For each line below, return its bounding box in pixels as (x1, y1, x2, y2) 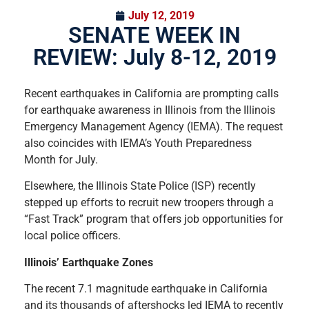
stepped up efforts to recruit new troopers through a (24, 196, 274, 210)
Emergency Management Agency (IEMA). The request (24, 120, 283, 133)
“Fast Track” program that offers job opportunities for (24, 212, 283, 226)
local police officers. (24, 229, 121, 243)
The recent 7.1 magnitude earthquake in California (24, 282, 268, 296)
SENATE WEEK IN (68, 22, 241, 48)
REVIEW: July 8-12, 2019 (32, 44, 277, 70)
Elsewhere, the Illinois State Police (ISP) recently (24, 179, 256, 193)
